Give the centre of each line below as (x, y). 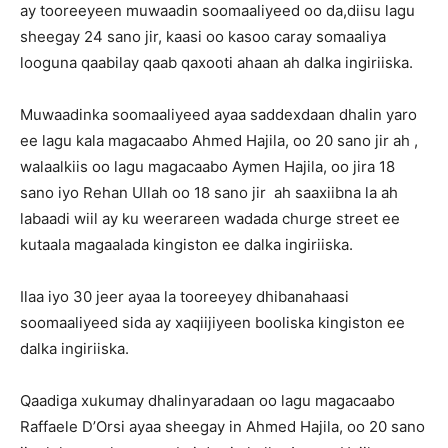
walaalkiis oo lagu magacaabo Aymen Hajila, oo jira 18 (207, 166)
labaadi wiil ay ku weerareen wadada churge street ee (210, 218)
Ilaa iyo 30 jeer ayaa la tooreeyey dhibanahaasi (184, 296)
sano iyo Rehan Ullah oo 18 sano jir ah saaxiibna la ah (209, 192)
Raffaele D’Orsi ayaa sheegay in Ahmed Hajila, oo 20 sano (222, 426)
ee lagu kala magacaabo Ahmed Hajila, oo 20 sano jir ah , (219, 140)
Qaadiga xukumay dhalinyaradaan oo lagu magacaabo (207, 400)
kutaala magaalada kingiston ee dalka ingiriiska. (186, 244)
